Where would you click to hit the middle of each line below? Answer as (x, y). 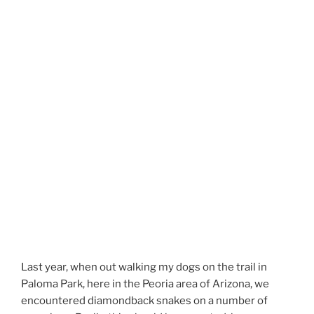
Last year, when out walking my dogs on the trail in (144, 267)
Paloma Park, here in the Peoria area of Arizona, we (145, 284)
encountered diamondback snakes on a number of (144, 301)
